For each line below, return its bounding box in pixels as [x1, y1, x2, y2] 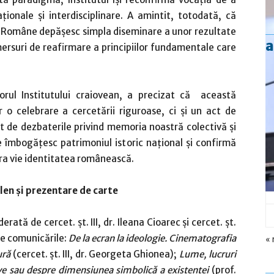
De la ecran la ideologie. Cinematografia [68, 232, 236, 244]
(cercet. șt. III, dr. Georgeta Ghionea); [10, 248, 179, 260]
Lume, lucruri [179, 248, 237, 260]
